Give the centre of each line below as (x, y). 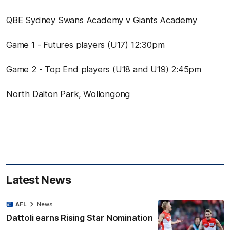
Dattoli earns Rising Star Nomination (80, 217)
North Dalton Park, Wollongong (68, 94)
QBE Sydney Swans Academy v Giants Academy (102, 20)
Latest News (39, 179)
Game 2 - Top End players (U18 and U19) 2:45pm (104, 69)
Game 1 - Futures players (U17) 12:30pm (85, 44)
